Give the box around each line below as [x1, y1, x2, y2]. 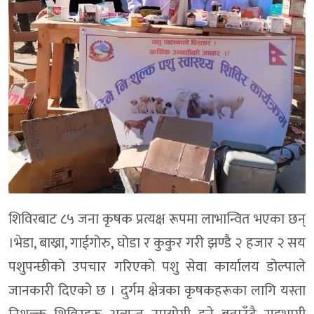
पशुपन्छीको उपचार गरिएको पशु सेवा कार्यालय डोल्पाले [8, 255, 306, 280]
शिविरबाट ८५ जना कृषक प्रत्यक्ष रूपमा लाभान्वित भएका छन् [8, 207, 306, 232]
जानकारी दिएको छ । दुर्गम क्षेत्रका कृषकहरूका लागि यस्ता [8, 279, 306, 303]
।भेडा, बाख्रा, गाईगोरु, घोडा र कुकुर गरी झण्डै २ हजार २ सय [8, 231, 306, 256]
